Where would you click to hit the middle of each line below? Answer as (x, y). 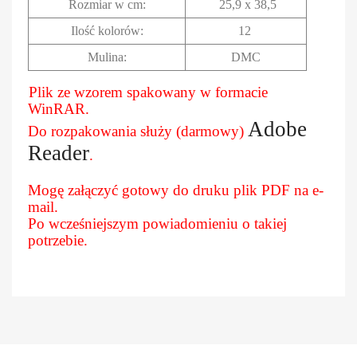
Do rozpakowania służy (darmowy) (138, 131)
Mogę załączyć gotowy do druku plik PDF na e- (176, 190)
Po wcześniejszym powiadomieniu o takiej (157, 223)
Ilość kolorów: (107, 30)
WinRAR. (59, 108)
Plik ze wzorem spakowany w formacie (148, 92)
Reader (59, 153)
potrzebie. (58, 240)
